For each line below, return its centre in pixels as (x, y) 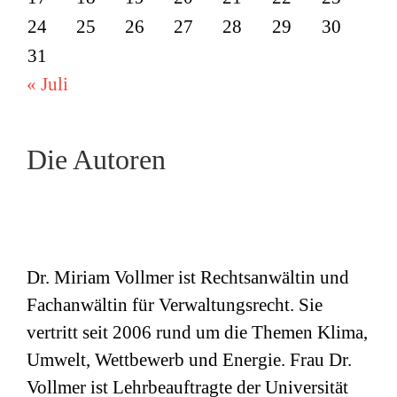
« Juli (47, 84)
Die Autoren (96, 159)
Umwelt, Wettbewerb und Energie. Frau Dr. (189, 360)
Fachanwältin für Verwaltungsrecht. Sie (175, 305)
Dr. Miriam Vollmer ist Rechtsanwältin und (188, 278)
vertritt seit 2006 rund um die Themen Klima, (197, 333)
